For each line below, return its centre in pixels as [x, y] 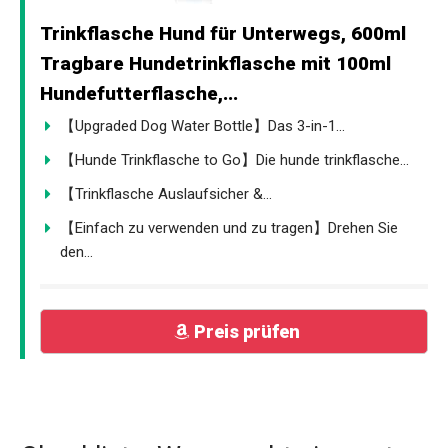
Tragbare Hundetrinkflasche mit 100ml [215, 63]
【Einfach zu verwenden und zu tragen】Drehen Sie [229, 227]
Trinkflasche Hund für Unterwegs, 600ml [223, 33]
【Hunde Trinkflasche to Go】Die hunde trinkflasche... [234, 159]
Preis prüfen [246, 331]
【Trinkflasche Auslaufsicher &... [166, 193]
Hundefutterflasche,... [139, 93]
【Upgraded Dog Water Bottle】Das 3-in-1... [202, 125]
